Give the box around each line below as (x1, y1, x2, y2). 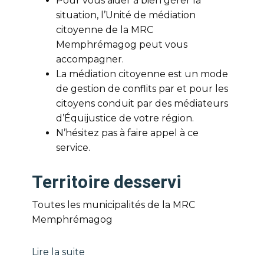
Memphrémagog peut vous (56, 39, 187, 50)
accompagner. (56, 54, 124, 65)
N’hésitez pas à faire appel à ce (56, 127, 199, 138)
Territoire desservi (32, 171, 181, 192)
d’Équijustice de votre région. (56, 113, 194, 124)
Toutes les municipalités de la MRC (32, 199, 195, 210)
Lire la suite (32, 246, 85, 258)
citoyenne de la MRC (56, 24, 153, 35)
